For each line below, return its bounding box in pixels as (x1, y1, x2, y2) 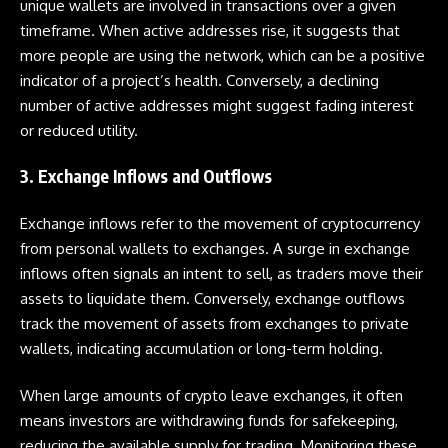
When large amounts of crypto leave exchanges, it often (20, 386, 403, 405)
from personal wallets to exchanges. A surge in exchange (20, 238, 410, 258)
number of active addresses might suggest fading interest (20, 95, 414, 115)
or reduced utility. (20, 120, 138, 140)
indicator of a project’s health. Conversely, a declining (20, 70, 379, 90)
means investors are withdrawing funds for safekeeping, (20, 411, 398, 430)
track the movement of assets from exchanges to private (20, 313, 409, 333)
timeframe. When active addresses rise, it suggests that (20, 20, 400, 40)
